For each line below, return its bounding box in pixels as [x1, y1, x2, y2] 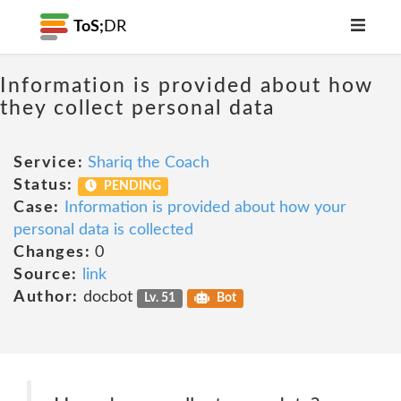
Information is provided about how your [64, 200, 346, 216]
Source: [13, 267, 78, 283]
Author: [13, 289, 79, 305]
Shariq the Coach [88, 155, 209, 171]
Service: [13, 155, 83, 171]
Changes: [13, 244, 90, 260]
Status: [13, 177, 73, 193]
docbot [78, 289, 137, 305]
